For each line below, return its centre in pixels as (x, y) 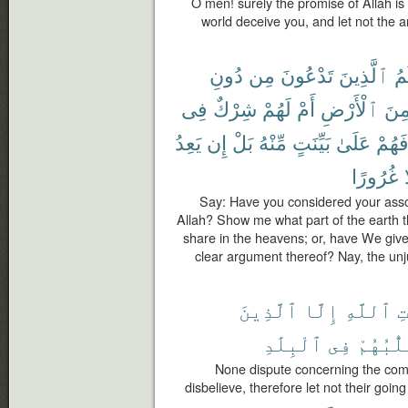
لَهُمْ (277, 108)
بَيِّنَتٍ (311, 142)
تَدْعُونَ (307, 74)
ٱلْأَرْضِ (350, 108)
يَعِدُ (188, 142)
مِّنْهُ (273, 142)
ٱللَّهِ (368, 309)
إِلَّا (321, 309)
